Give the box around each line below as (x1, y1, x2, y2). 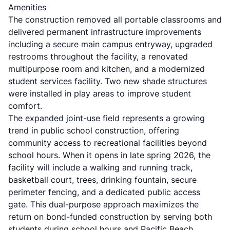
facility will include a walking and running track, (8, 162, 193, 172)
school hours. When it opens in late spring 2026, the (8, 150, 210, 160)
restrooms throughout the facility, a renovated (8, 51, 188, 62)
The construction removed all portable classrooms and (8, 14, 222, 25)
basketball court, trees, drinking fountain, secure (8, 175, 197, 185)
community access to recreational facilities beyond (8, 138, 207, 148)
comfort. (8, 101, 42, 111)
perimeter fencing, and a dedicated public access (8, 187, 200, 197)
